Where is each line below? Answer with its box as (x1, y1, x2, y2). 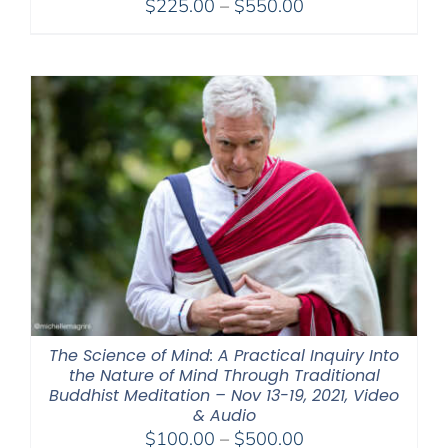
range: (302, 17, 355, 41)
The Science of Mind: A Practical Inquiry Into (49, 343, 399, 367)
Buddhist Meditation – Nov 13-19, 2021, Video (49, 383, 399, 407)
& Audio (192, 403, 256, 427)
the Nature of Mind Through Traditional (68, 363, 380, 387)
